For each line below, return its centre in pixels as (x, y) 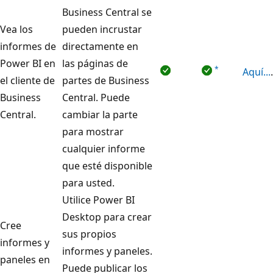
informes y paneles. (107, 251)
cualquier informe (104, 148)
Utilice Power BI (98, 200)
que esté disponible (107, 165)
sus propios (89, 234)
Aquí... (257, 72)
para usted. (88, 183)
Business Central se (107, 12)
